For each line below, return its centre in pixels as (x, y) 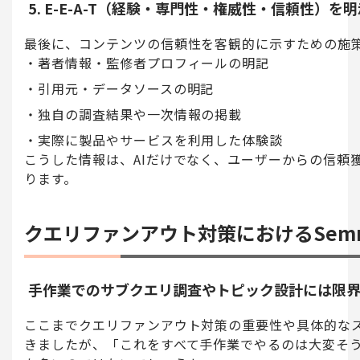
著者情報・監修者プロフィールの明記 (153, 62)
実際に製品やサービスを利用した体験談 (160, 139)
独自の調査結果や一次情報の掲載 (140, 114)
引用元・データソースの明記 (126, 88)
